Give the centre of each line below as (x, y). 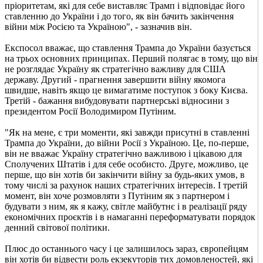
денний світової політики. (57, 227)
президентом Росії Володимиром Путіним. (90, 111)
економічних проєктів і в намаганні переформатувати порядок (130, 217)
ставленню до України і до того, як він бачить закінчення (119, 16)
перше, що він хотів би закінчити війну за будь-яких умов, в (125, 174)
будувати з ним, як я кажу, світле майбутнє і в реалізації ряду (126, 206)
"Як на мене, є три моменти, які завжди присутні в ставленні (127, 132)
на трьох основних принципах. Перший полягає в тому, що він (131, 58)
